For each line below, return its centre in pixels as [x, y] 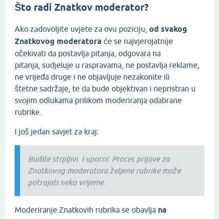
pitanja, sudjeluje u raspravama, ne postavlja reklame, [107, 65]
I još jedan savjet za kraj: [57, 131]
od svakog [168, 29]
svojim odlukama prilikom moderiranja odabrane [98, 100]
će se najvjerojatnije [137, 41]
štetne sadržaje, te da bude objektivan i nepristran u [105, 88]
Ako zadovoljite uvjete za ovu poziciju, [82, 29]
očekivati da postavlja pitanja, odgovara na [88, 53]
